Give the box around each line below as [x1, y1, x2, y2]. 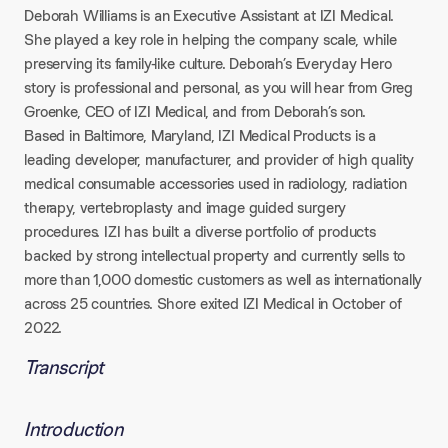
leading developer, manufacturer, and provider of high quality [24, 149, 415, 170]
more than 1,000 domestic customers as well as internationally [24, 269, 423, 290]
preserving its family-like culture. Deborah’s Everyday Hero [24, 53, 392, 74]
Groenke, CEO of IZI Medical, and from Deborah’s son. [24, 101, 366, 122]
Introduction [24, 416, 124, 442]
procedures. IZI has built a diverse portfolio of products [24, 221, 376, 242]
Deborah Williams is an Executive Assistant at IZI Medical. [24, 5, 394, 26]
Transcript [24, 354, 103, 380]
